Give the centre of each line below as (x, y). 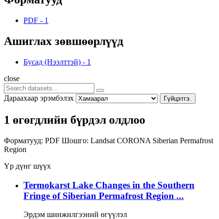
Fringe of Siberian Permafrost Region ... (104, 196)
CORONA (135, 140)
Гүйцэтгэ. (178, 98)
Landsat (104, 140)
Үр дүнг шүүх (27, 166)
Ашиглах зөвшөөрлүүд (64, 41)
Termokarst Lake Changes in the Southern (109, 185)
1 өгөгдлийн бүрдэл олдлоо (75, 120)
